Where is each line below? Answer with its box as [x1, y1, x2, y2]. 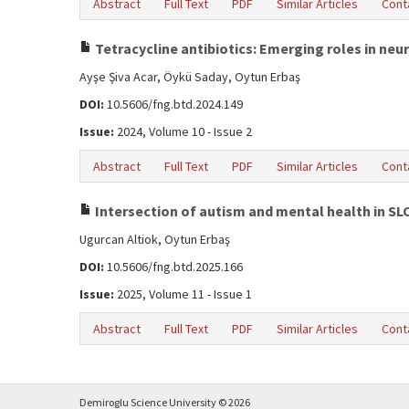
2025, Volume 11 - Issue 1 [114, 286, 252, 302]
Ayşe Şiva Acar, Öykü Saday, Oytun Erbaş [79, 68, 300, 85]
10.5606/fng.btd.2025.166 [104, 258, 243, 275]
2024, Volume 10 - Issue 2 [114, 123, 252, 140]
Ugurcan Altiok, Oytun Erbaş [79, 231, 230, 247]
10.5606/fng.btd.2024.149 [104, 96, 243, 112]
